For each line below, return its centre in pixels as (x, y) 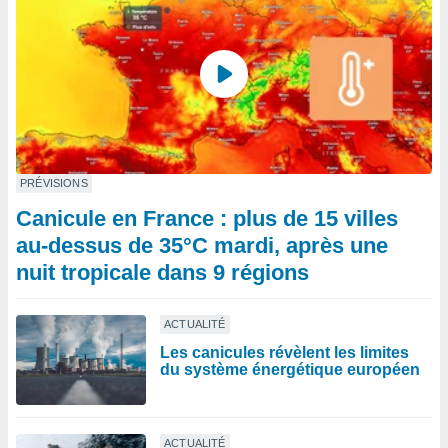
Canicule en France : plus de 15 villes (207, 218)
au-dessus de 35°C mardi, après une (202, 245)
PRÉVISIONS (54, 183)
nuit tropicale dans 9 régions (162, 272)
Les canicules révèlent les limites (284, 352)
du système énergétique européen (290, 369)
